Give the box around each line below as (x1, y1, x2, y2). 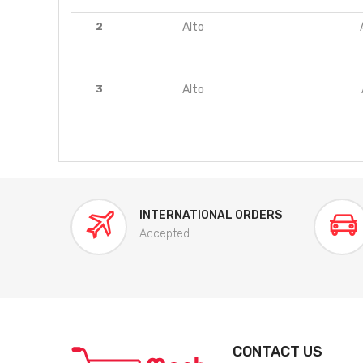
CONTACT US (233, 343, 322, 361)
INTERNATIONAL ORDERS (139, 208, 282, 223)
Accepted (139, 227, 190, 241)
